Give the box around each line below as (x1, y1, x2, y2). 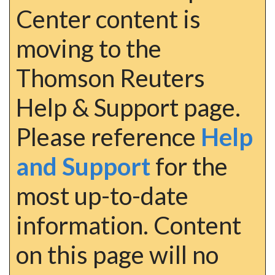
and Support (16, 152, 150, 181)
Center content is (16, 4, 201, 34)
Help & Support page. (16, 93, 241, 122)
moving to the (16, 34, 161, 63)
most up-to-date (16, 181, 188, 211)
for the (150, 152, 228, 181)
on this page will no (16, 240, 219, 269)
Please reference (16, 122, 201, 152)
